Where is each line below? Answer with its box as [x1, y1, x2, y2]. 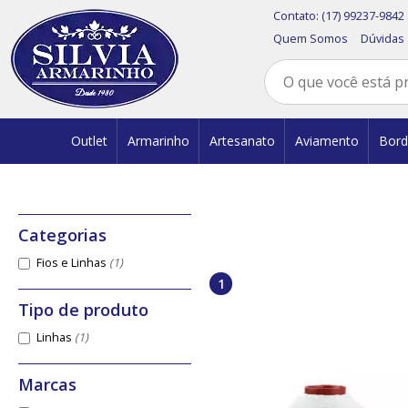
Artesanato [209, 132, 275, 149]
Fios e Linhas [36, 255, 107, 270]
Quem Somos [273, 31, 348, 46]
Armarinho [127, 132, 189, 149]
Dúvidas [361, 31, 404, 46]
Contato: [273, 8, 321, 24]
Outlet [70, 132, 107, 149]
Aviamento [294, 132, 359, 149]
